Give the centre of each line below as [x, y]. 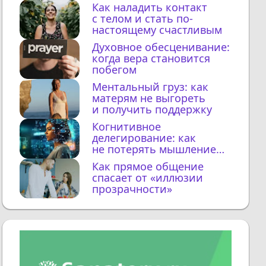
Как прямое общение [148, 167]
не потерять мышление [154, 149]
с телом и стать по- [143, 19]
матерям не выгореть [149, 98]
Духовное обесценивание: [161, 47]
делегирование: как [144, 138]
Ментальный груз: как [151, 87]
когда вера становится [151, 58]
